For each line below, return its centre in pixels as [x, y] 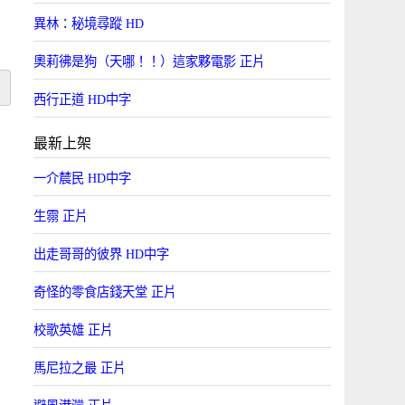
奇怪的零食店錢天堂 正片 [104, 292]
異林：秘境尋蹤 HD [88, 24]
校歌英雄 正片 [73, 330]
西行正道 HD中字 [82, 99]
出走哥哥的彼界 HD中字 [101, 254]
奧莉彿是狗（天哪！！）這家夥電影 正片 [149, 61]
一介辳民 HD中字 [82, 178]
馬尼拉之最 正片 [79, 368]
